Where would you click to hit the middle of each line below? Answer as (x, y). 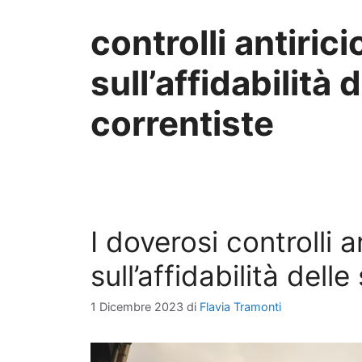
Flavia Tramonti (240, 307)
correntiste (182, 123)
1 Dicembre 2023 (137, 307)
